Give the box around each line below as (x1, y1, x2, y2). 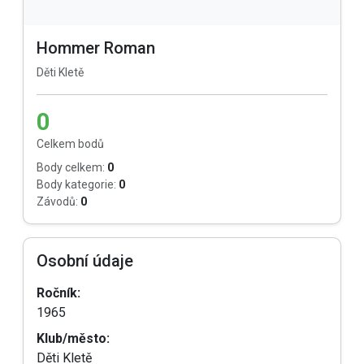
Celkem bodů (37, 137, 104, 150)
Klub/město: (37, 331, 110, 346)
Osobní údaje (37, 251, 133, 271)
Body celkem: (37, 161, 105, 174)
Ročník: (37, 285, 80, 301)
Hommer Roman (37, 38, 155, 58)
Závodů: (37, 195, 78, 208)
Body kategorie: (37, 178, 116, 191)
